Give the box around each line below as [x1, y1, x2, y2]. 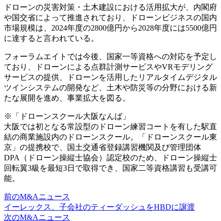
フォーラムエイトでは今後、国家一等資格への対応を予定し [4, 52, 217, 61]
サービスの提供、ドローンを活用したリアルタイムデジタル [4, 73, 217, 81]
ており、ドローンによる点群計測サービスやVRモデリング [4, 62, 213, 71]
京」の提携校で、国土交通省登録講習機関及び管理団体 [4, 143, 201, 151]
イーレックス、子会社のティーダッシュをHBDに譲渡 [4, 202, 195, 211]
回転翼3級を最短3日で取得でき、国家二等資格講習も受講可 [4, 163, 217, 172]
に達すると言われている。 [4, 34, 99, 42]
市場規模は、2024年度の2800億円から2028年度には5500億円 [4, 23, 217, 32]
